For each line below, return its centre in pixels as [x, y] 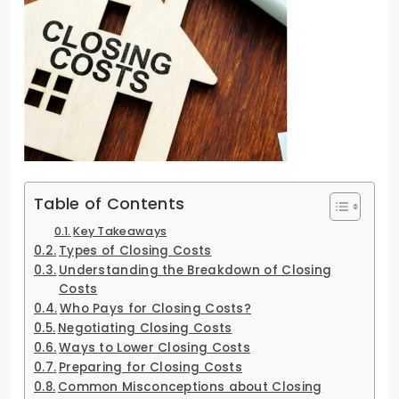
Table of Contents [110, 203]
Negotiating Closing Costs [145, 328]
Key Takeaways [120, 231]
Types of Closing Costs [135, 250]
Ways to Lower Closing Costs [155, 347]
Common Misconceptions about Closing [190, 387]
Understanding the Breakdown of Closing [195, 270]
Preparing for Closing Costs [151, 367]
